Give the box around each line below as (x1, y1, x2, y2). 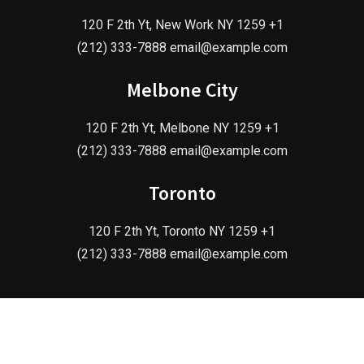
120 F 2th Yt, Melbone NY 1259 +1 (84, 119, 279, 136)
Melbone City (126, 76, 238, 102)
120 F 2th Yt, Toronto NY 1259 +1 (89, 223, 275, 239)
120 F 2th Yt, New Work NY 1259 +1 (80, 16, 284, 32)
